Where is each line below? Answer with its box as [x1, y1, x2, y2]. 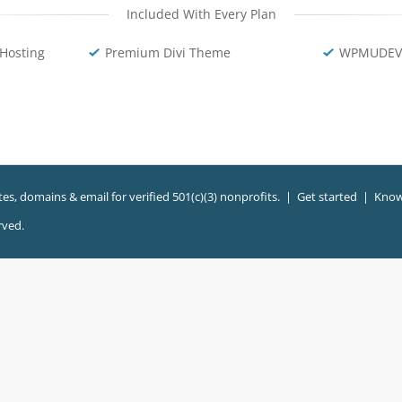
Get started [296, 189, 357, 205]
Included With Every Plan [126, 5, 276, 22]
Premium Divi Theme [105, 44, 231, 61]
